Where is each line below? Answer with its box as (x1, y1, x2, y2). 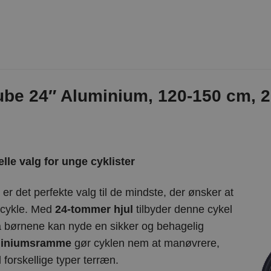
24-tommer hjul (54, 203, 133, 215)
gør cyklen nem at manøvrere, (71, 237, 220, 249)
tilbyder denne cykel (132, 203, 232, 215)
